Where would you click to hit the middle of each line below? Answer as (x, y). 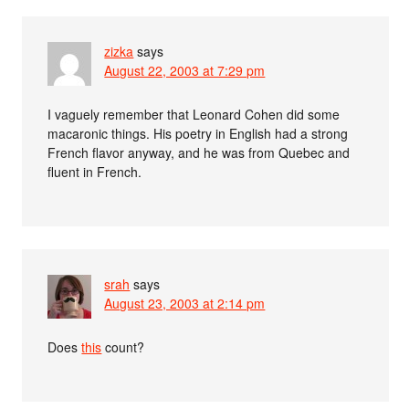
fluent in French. (95, 172)
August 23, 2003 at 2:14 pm (185, 304)
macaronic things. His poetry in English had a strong (198, 134)
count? (123, 347)
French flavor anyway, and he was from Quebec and (199, 153)
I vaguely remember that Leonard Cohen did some (194, 115)
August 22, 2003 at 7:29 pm (185, 71)
